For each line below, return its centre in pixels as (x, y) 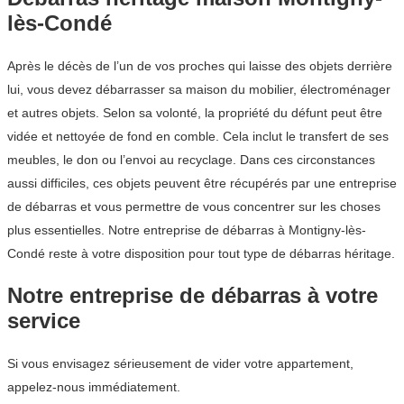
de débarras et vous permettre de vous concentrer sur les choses (194, 207)
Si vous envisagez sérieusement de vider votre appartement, (180, 363)
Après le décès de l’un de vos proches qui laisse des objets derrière (200, 66)
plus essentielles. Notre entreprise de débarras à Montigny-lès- (187, 230)
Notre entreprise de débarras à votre (193, 295)
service (44, 321)
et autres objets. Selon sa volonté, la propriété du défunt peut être (195, 113)
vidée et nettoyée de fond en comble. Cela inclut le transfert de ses (198, 137)
